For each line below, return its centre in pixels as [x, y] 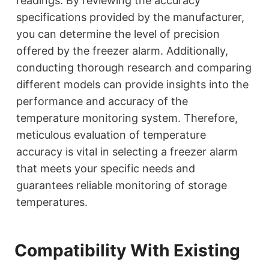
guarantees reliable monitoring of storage [122, 186]
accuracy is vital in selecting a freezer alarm [127, 152]
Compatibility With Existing [127, 251]
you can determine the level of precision [118, 34]
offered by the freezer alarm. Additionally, [122, 51]
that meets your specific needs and [106, 169]
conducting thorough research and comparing [134, 68]
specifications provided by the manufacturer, [130, 17]
